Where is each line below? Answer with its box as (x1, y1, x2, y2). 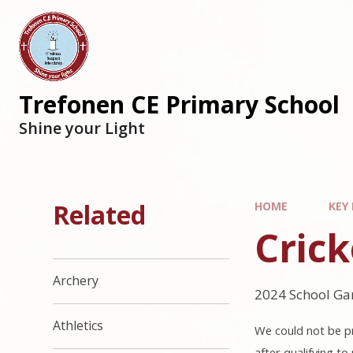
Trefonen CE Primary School (19, 88, 340, 121)
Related (53, 198, 147, 232)
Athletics (53, 317, 104, 335)
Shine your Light (19, 117, 145, 139)
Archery (53, 272, 99, 290)
